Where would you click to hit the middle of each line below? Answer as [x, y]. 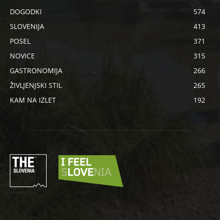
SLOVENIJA [27, 27]
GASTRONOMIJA [36, 71]
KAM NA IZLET [33, 100]
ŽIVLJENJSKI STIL [36, 85]
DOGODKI [26, 12]
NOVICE [22, 56]
